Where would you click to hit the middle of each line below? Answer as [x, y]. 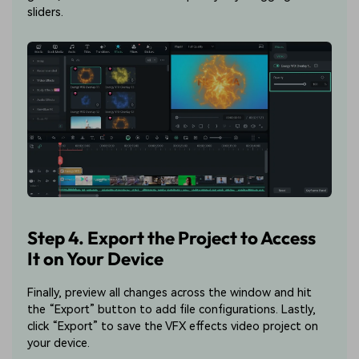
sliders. [46, 13]
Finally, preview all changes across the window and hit [170, 293]
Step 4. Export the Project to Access [172, 238]
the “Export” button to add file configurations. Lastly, [172, 310]
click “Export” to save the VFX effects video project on [173, 327]
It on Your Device [96, 259]
